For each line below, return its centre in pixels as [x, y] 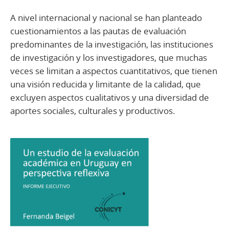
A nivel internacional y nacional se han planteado [106, 17]
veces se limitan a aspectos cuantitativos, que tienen [114, 71]
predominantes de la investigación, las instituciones [112, 44]
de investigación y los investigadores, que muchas [109, 57]
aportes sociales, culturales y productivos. [93, 110]
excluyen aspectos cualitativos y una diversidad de [110, 97]
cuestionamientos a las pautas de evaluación [98, 31]
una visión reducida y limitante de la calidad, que [106, 84]
